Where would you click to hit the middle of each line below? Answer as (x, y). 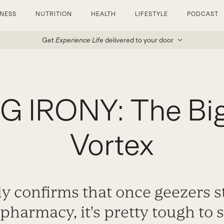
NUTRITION (53, 14)
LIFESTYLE (152, 14)
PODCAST (203, 14)
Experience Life (79, 40)
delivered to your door (139, 40)
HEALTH (103, 14)
